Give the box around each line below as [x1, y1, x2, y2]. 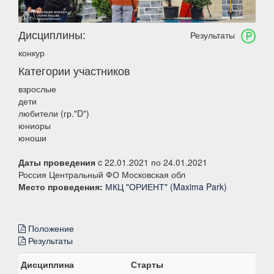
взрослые [18, 83, 56, 95]
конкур [18, 46, 45, 59]
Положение [26, 222, 74, 235]
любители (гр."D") [18, 107, 89, 120]
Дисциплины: [18, 26, 86, 43]
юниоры [18, 119, 51, 132]
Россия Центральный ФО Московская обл [18, 168, 185, 181]
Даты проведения [18, 156, 95, 169]
